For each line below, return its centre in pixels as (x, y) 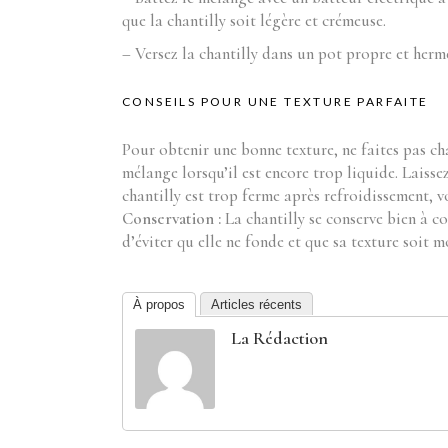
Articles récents (256, 304)
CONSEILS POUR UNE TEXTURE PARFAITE (275, 101)
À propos (159, 304)
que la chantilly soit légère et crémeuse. (254, 20)
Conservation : (173, 218)
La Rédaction (279, 338)
